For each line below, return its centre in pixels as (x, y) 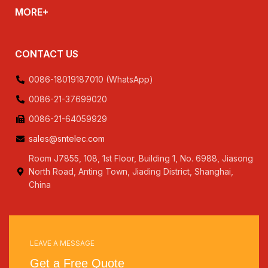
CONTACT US (47, 54)
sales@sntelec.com (66, 139)
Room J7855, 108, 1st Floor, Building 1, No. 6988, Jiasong (141, 159)
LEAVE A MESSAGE (63, 243)
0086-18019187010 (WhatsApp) (91, 80)
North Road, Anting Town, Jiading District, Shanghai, (131, 172)
